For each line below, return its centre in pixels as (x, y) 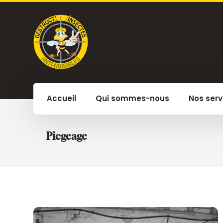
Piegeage (67, 136)
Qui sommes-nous (133, 98)
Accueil (62, 98)
